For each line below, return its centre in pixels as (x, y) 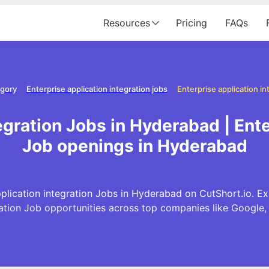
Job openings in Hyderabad (134, 146)
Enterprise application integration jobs (97, 89)
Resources (127, 23)
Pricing (192, 23)
